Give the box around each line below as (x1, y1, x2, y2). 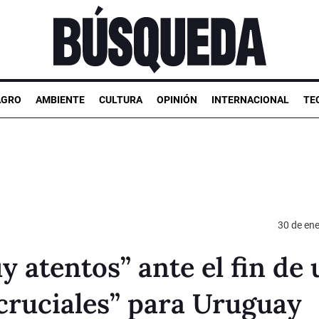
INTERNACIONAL (211, 93, 289, 105)
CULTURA (99, 93, 142, 105)
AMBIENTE (36, 93, 85, 105)
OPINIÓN (157, 93, 197, 105)
